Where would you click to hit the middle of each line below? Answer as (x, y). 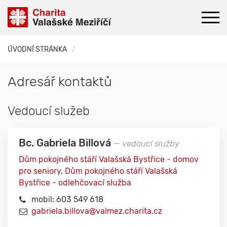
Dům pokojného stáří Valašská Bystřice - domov (109, 159)
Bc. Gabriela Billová (66, 143)
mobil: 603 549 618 (67, 199)
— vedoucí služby (146, 143)
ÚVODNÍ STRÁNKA (37, 49)
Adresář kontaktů (60, 82)
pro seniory (40, 171)
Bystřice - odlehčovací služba (75, 183)
